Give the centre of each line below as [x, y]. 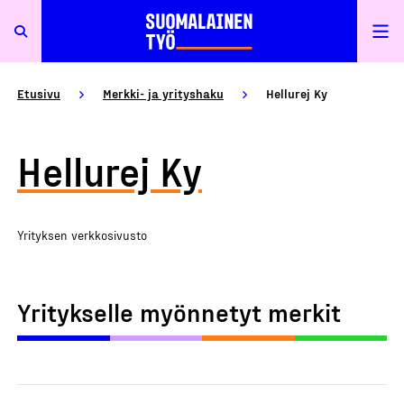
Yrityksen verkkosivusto [82, 235]
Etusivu [39, 93]
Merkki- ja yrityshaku [163, 93]
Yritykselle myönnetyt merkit [179, 312]
